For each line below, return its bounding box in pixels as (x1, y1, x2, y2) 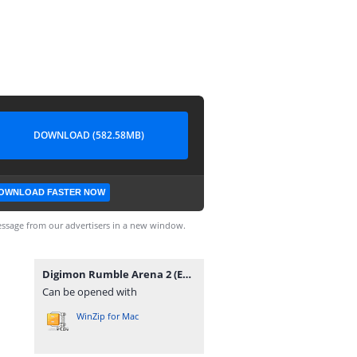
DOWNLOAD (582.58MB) (33, 128, 144, 142)
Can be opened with (42, 284, 137, 299)
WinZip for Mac (76, 310, 139, 322)
